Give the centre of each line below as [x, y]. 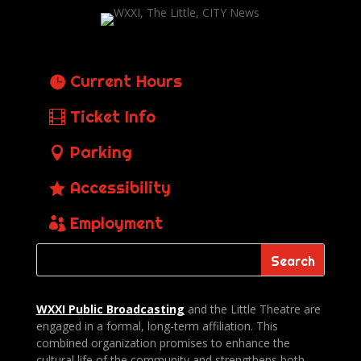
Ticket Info [112, 116]
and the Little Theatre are [252, 309]
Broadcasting [145, 309]
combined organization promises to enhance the [163, 342]
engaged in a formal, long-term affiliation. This [157, 326]
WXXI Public [71, 309]
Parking [101, 151]
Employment [116, 222]
